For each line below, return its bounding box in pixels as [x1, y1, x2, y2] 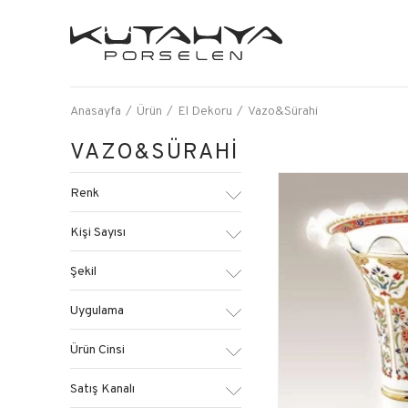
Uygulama [70, 301, 124, 318]
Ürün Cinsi [70, 341, 125, 357]
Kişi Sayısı [70, 223, 126, 240]
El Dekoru [178, 102, 232, 118]
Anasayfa [70, 102, 121, 118]
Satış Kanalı [70, 380, 135, 396]
